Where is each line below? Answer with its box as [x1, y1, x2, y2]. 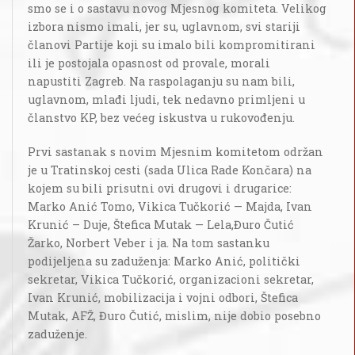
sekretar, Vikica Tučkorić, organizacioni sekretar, [28, 272, 314, 288]
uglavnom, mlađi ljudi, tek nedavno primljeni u [28, 92, 305, 108]
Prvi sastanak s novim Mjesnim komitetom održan [28, 144, 323, 160]
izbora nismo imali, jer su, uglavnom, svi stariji [28, 19, 300, 35]
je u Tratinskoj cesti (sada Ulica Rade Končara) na [28, 162, 311, 178]
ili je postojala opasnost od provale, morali [28, 55, 270, 71]
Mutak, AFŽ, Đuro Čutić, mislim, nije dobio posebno [28, 308, 321, 324]
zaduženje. [28, 326, 87, 342]
